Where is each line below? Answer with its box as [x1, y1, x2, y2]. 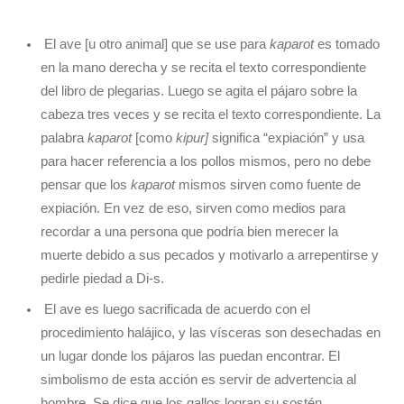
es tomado [314, 37, 380, 52]
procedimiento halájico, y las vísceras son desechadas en [41, 325, 381, 340]
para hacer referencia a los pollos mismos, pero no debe [41, 154, 371, 170]
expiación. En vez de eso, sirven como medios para [41, 201, 345, 216]
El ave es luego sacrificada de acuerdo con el [41, 301, 310, 317]
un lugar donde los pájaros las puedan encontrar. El [41, 348, 340, 363]
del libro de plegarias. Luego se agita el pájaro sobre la [41, 84, 357, 99]
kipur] [176, 131, 208, 146]
